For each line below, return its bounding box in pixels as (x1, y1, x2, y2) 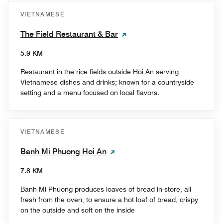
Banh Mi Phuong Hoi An (20, 146, 107, 156)
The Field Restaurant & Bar (20, 29, 118, 39)
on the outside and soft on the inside (20, 206, 135, 214)
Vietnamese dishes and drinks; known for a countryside (20, 78, 194, 86)
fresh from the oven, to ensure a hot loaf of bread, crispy (20, 195, 198, 204)
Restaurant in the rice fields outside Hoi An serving (20, 67, 179, 76)
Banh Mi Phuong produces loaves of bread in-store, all (20, 185, 191, 193)
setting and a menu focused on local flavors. (20, 88, 159, 97)
